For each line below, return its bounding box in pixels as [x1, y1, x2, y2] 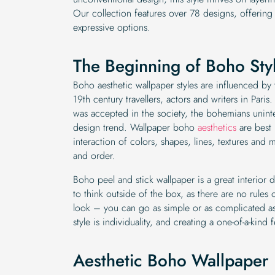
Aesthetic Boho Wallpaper [73, 247, 268, 273]
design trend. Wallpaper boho [73, 120, 195, 134]
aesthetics [195, 120, 236, 134]
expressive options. [73, 20, 150, 34]
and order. [73, 148, 115, 163]
